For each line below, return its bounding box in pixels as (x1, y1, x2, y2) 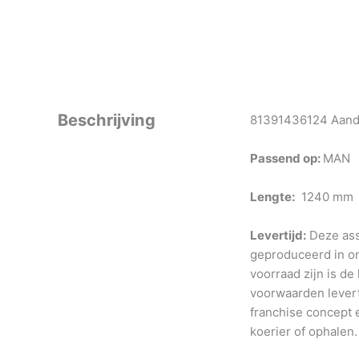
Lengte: (250, 188, 295, 204)
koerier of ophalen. (250, 323, 357, 339)
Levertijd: (250, 227, 306, 243)
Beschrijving (58, 110, 155, 130)
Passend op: (250, 150, 323, 166)
